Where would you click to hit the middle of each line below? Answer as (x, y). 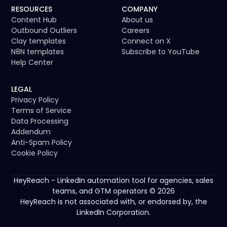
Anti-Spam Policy (42, 143)
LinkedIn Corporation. (113, 213)
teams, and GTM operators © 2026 (113, 191)
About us (137, 20)
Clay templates (39, 41)
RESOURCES (32, 9)
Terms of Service (42, 111)
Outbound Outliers (44, 31)
